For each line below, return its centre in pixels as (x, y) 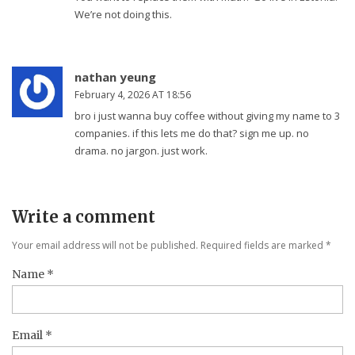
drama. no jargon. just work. (141, 151)
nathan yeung (115, 77)
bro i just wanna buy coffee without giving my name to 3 (207, 116)
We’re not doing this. (123, 15)
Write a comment (84, 217)
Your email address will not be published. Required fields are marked (169, 246)
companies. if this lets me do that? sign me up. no (192, 134)
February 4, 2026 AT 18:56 (133, 95)
